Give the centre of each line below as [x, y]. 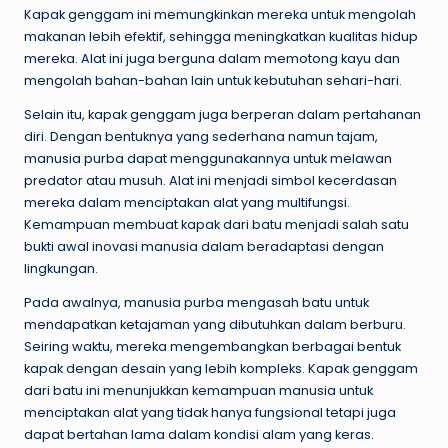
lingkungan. [61, 269]
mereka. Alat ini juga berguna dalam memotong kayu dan [212, 59]
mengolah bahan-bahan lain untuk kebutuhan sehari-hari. [213, 81]
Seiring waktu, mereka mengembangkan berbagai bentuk [212, 347]
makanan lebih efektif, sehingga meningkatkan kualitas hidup [221, 37]
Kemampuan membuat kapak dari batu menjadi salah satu [216, 225]
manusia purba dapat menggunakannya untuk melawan [208, 159]
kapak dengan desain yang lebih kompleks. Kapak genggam [221, 369]
